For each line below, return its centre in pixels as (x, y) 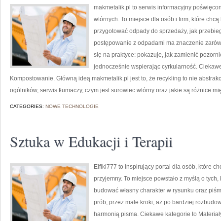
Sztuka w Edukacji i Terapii (91, 141)
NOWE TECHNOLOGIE (72, 106)
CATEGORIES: (28, 106)
